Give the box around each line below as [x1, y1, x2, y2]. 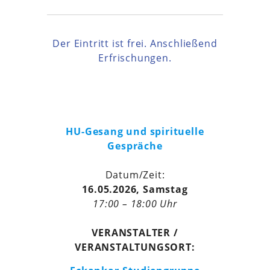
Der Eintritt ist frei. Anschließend [52, 37, 218, 51]
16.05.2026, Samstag [82, 183, 188, 196]
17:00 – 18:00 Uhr [93, 197, 177, 211]
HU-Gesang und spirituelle [66, 125, 204, 139]
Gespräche [107, 139, 163, 153]
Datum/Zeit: [105, 168, 165, 182]
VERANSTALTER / [92, 226, 178, 240]
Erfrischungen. [98, 51, 172, 65]
